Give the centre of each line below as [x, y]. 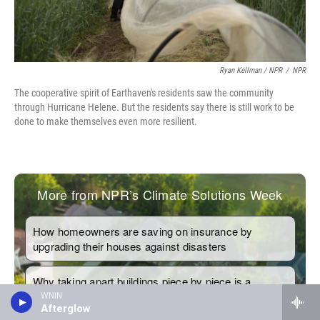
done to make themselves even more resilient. [106, 121]
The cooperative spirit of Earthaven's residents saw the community [144, 93]
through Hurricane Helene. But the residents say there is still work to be [154, 107]
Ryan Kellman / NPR [251, 70]
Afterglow [66, 309]
